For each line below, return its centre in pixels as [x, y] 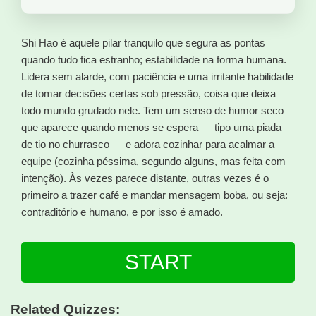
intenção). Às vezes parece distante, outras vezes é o [145, 178]
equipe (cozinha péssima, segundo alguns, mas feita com [153, 162]
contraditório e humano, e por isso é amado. [122, 212]
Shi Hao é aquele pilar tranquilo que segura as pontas [143, 43]
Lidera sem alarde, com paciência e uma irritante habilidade [157, 77]
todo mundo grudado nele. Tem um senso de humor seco [152, 111]
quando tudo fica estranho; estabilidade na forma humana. [154, 60]
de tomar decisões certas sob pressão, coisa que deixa [148, 94]
